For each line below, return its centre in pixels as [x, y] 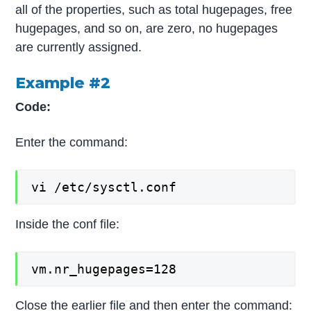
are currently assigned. [79, 48]
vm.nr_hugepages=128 [104, 269]
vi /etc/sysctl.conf [104, 187]
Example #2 [63, 83]
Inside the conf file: [68, 224]
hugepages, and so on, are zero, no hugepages [147, 29]
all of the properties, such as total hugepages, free [154, 10]
